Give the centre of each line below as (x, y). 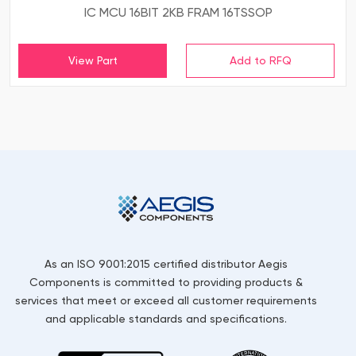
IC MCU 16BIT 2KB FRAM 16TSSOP (178, 13)
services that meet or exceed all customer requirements (166, 301)
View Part (93, 61)
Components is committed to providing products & (166, 282)
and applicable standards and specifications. (166, 319)
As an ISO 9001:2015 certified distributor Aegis (166, 264)
